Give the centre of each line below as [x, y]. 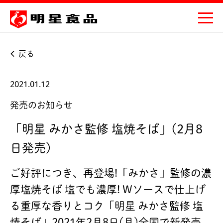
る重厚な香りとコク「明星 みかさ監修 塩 [107, 206]
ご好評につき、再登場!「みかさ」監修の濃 [111, 173]
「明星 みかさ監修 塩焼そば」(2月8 [106, 129]
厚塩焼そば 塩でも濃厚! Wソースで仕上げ [108, 189]
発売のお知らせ [41, 105]
